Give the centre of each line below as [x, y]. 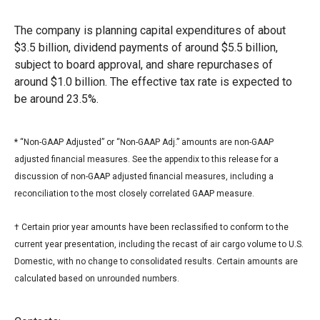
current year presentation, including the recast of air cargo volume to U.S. [159, 244]
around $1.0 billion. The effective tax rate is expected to [153, 81]
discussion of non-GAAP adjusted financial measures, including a [144, 176]
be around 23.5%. [56, 99]
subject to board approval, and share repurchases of [144, 64]
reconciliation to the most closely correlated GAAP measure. [134, 193]
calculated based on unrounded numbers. [97, 278]
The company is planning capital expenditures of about [150, 30]
